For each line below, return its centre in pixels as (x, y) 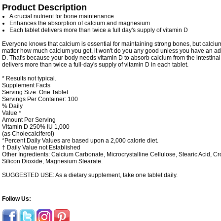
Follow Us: (17, 199)
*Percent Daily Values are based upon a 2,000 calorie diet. (80, 141)
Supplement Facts (26, 86)
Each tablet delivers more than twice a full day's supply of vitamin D (99, 30)
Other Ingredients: (27, 155)
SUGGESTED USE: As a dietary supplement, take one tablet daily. (90, 175)
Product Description (44, 8)
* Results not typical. (29, 79)
